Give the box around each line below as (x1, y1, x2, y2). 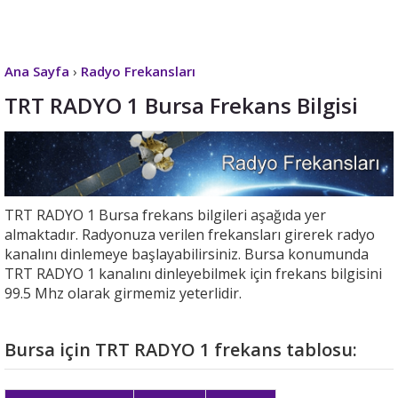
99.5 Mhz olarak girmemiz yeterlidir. (4, 283, 242, 303)
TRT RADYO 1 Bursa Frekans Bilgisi (4, 91, 358, 120)
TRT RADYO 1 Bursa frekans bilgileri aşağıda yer (4, 205, 326, 225)
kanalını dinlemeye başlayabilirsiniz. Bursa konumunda (4, 244, 369, 264)
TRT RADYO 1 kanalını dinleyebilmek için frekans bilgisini (4, 264, 382, 283)
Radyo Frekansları (81, 62, 195, 80)
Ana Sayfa (4, 62, 69, 80)
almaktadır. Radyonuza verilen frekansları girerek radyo (4, 225, 375, 244)
